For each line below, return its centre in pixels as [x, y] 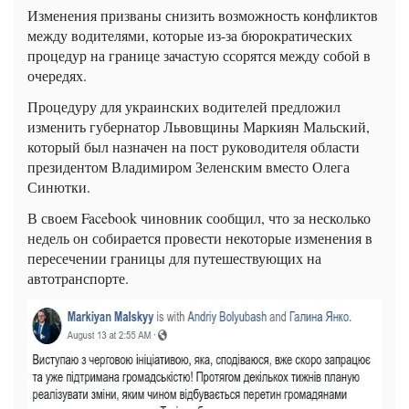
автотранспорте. [78, 278]
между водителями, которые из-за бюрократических [190, 35]
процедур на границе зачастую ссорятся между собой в [199, 55]
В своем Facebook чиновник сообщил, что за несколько [199, 217]
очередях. [57, 75]
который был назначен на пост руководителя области [194, 146]
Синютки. [59, 186]
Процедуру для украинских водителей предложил [184, 106]
